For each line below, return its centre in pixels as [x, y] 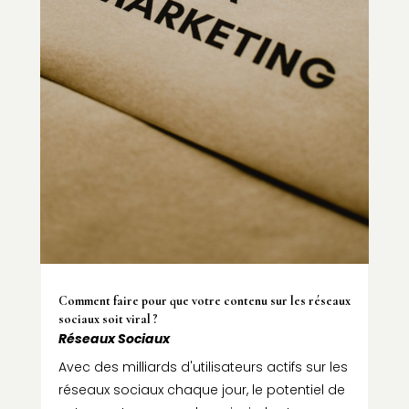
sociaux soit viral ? [108, 320]
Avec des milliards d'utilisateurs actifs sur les [203, 367]
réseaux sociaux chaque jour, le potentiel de [201, 390]
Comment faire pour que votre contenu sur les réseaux [204, 301]
